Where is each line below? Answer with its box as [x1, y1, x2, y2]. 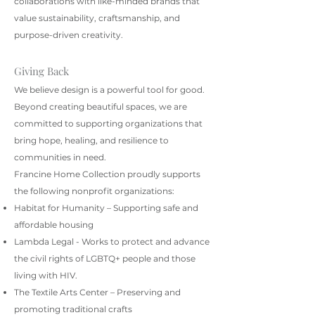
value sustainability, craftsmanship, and [14, 13, 180, 23]
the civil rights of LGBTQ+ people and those [14, 253, 195, 264]
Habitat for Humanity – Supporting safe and [14, 202, 198, 213]
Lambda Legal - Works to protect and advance [14, 236, 210, 247]
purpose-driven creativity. [14, 30, 123, 40]
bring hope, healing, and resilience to [14, 135, 169, 146]
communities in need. [14, 152, 106, 162]
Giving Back [14, 64, 69, 78]
